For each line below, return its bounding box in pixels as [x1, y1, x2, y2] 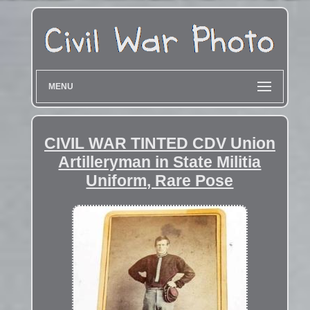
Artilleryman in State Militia [58, 152, 262, 171]
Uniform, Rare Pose [86, 171, 234, 190]
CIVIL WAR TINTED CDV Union [44, 134, 275, 152]
